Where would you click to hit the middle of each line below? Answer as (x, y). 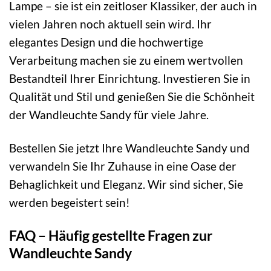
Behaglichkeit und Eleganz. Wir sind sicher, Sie (126, 184)
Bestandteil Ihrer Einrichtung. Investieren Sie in (130, 79)
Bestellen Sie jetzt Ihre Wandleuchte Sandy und (129, 148)
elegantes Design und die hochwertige (106, 42)
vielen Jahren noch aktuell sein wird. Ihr (110, 24)
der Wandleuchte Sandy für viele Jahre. (109, 115)
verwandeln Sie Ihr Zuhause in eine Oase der (123, 166)
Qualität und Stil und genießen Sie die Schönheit (132, 97)
